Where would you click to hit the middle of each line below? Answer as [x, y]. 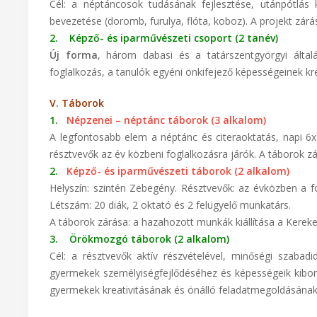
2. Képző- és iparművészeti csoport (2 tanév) [164, 38]
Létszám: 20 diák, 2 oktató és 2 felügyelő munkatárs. [170, 205]
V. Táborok [77, 103]
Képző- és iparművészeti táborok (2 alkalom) [177, 171]
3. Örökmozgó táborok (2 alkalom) [139, 239]
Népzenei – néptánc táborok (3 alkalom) [165, 120]
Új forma [74, 55]
